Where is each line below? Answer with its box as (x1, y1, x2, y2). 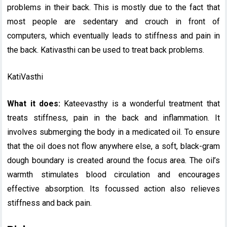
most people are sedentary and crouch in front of (7, 16, 220, 26)
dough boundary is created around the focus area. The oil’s (7, 155, 220, 165)
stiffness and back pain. (7, 198, 92, 208)
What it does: (7, 98, 60, 108)
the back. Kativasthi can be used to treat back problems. (7, 45, 205, 55)
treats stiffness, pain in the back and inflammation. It (7, 112, 220, 123)
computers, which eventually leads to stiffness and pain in (7, 30, 220, 41)
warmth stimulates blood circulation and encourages (7, 169, 220, 179)
